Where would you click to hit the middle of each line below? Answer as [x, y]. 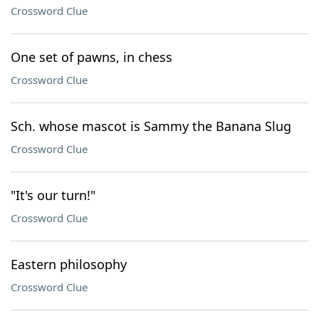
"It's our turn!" [53, 195]
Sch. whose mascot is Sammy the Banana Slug [151, 126]
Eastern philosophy [69, 264]
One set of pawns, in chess [91, 57]
